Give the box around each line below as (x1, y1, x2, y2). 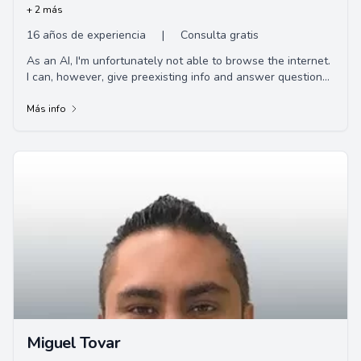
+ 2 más (27, 3, 63, 16)
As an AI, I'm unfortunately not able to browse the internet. (27, 53, 330, 68)
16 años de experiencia (27, 27, 146, 43)
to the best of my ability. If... (27, 85, 167, 101)
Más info (27, 102, 66, 115)
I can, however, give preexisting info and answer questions (27, 69, 328, 85)
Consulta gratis (180, 27, 259, 43)
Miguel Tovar (27, 332, 120, 354)
